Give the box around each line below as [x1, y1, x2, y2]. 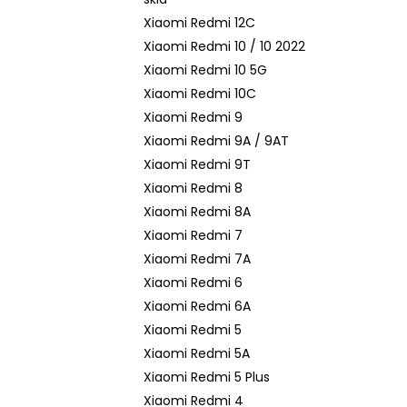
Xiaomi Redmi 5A [144, 344, 250, 362]
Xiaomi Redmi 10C [144, 84, 256, 103]
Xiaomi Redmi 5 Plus [144, 368, 270, 386]
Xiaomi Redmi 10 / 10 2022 [144, 37, 305, 55]
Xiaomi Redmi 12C [144, 14, 255, 32]
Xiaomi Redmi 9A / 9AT [144, 132, 289, 150]
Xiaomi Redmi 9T [144, 155, 251, 174]
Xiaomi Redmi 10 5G [144, 61, 267, 79]
